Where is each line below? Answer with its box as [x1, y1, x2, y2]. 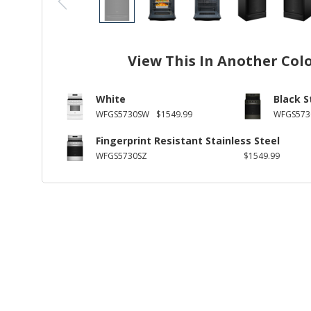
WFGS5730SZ [96, 150, 147, 162]
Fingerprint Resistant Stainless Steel [96, 134, 280, 148]
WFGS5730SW [96, 108, 149, 121]
